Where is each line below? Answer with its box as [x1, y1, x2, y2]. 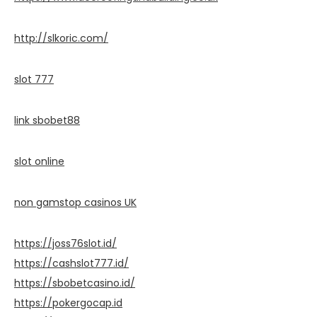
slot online [14, 154, 64, 168]
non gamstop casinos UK [14, 195, 137, 209]
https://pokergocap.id [14, 296, 122, 310]
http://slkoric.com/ [14, 31, 108, 45]
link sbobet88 [14, 113, 80, 127]
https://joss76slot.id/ [14, 236, 117, 250]
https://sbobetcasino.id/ [14, 276, 135, 290]
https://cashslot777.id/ [14, 256, 129, 270]
